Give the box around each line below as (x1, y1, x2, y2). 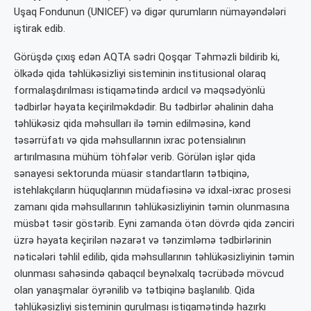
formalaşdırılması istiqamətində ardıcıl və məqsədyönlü (14, 84, 265, 97)
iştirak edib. (14, 22, 65, 35)
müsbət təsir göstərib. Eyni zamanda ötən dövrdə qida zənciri (14, 217, 294, 230)
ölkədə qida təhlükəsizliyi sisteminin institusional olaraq (14, 67, 266, 81)
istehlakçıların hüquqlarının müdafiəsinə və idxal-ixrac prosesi (14, 184, 291, 197)
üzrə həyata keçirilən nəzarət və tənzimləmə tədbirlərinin (14, 234, 271, 247)
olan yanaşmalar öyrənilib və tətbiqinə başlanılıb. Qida (14, 284, 255, 297)
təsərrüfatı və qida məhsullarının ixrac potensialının (14, 134, 246, 147)
